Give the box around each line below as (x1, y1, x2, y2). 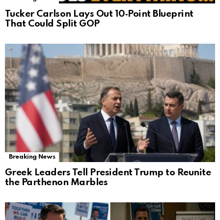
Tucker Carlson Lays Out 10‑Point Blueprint (5, 9, 193, 19)
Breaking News (9, 153, 55, 160)
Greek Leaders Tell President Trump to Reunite (5, 167, 211, 177)
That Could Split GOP (5, 19, 100, 28)
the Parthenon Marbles (5, 177, 108, 187)
